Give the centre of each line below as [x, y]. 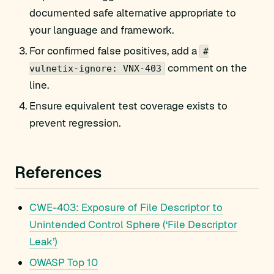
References [58, 172]
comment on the [206, 68]
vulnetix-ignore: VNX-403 [95, 68]
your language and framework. [102, 30]
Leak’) [43, 242]
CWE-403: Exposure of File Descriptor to [126, 207]
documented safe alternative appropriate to [133, 13]
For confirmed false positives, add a [114, 51]
